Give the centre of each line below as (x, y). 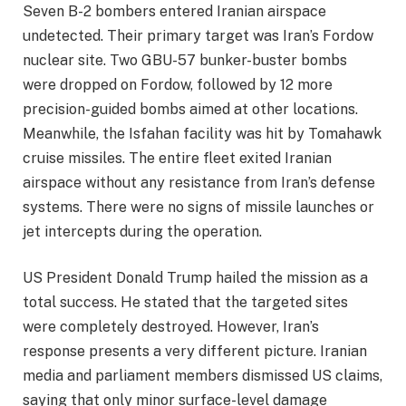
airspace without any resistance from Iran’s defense (199, 182)
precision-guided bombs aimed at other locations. (190, 109)
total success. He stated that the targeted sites (185, 303)
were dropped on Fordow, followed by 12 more (178, 84)
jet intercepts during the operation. (142, 231)
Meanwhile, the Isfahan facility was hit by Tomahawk (202, 133)
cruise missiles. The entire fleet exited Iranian (177, 158)
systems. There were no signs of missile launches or (198, 207)
